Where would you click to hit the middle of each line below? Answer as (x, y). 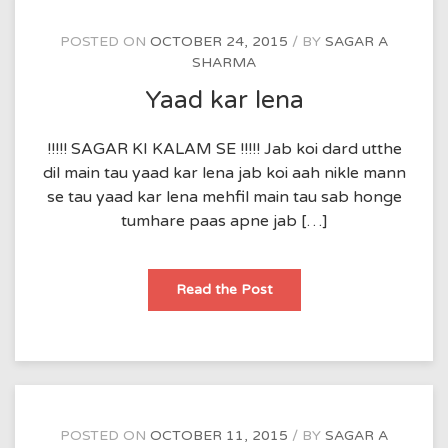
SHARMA (224, 62)
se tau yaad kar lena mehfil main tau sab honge (224, 196)
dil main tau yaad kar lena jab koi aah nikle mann (224, 172)
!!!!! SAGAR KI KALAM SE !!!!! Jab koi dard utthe (224, 148)
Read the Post (224, 289)
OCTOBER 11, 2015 (219, 435)
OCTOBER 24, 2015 (219, 41)
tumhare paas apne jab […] (224, 220)
